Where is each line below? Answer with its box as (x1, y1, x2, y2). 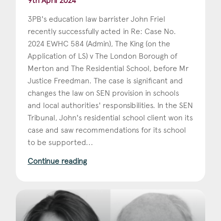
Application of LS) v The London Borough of (28, 51, 178, 61)
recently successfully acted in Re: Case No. (28, 26, 176, 36)
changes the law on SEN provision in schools (28, 88, 179, 98)
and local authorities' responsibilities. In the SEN (28, 100, 193, 110)
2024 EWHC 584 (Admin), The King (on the (28, 38, 170, 48)
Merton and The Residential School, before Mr (28, 63, 188, 73)
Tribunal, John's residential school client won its (28, 112, 193, 122)
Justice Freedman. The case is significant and (28, 75, 183, 85)
